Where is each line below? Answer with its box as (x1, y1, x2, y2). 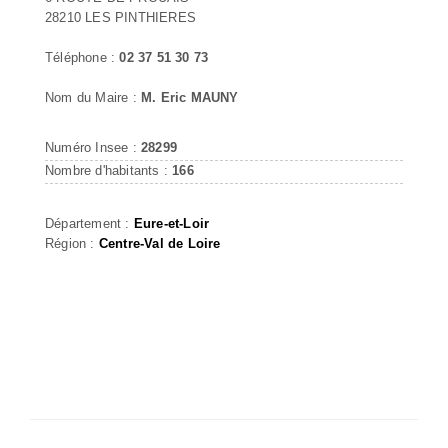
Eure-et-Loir (133, 215, 210, 231)
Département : (45, 215, 134, 231)
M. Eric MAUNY (141, 89, 239, 105)
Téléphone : (45, 49, 120, 65)
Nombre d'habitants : (45, 162, 173, 178)
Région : (45, 235, 99, 251)
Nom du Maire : (45, 89, 141, 105)
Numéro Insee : (45, 139, 141, 155)
